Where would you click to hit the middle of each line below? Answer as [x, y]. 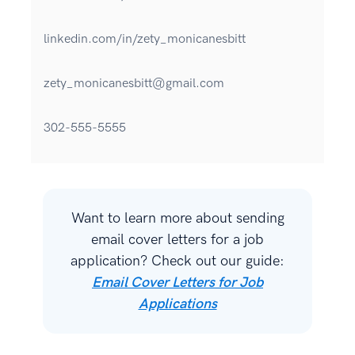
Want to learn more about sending [177, 219]
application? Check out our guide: [177, 261]
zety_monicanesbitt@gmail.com [134, 84]
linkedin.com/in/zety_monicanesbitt [145, 40]
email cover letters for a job [177, 240]
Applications [177, 304]
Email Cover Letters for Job [177, 283]
